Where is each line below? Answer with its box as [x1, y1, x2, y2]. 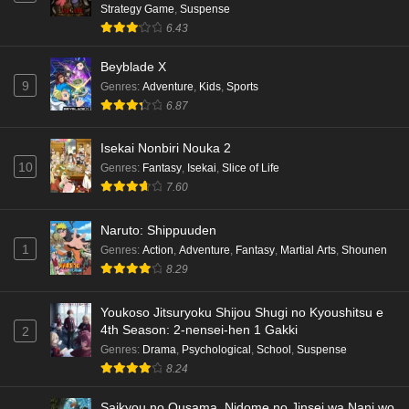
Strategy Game [100, 2, 174, 16]
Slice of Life [222, 162, 279, 175]
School [257, 343, 291, 357]
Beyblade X [100, 58, 166, 74]
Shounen [341, 244, 387, 257]
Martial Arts [280, 244, 336, 257]
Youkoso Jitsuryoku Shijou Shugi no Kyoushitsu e [100, 305, 383, 320]
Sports [226, 79, 258, 93]
